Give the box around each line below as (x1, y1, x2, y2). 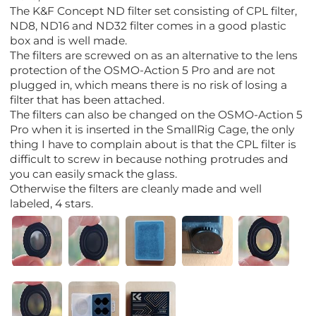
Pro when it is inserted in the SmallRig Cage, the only (10, 122, 295, 136)
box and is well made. (10, 33, 128, 47)
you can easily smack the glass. (10, 166, 178, 181)
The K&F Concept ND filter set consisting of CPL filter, (10, 4, 298, 18)
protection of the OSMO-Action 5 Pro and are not (10, 63, 276, 77)
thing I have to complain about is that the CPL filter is (10, 137, 297, 151)
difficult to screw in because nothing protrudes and (10, 152, 289, 166)
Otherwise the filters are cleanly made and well (10, 181, 262, 195)
